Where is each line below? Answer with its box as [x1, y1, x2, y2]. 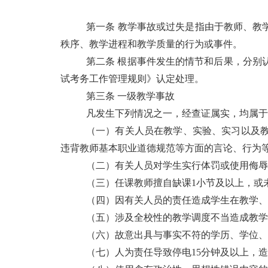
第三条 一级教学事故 [86, 90, 175, 101]
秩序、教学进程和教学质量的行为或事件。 [60, 38, 242, 49]
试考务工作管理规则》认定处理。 [60, 73, 204, 84]
